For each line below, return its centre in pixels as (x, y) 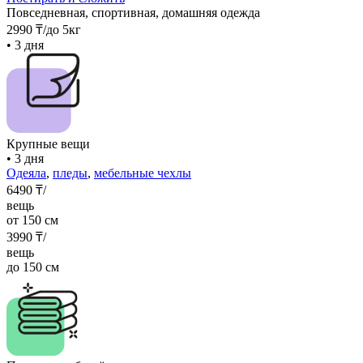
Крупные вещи (48, 143)
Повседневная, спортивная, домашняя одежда (133, 12)
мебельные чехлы (143, 173)
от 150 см (32, 220)
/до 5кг (62, 29)
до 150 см (33, 267)
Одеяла (26, 173)
